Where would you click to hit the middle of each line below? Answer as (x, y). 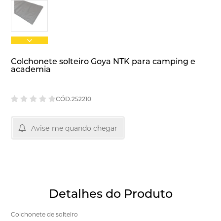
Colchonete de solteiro (45, 214)
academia (31, 69)
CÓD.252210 (74, 99)
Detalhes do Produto (110, 194)
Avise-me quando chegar (74, 128)
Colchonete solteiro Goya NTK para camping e (103, 61)
